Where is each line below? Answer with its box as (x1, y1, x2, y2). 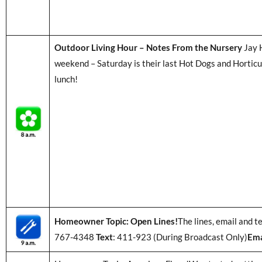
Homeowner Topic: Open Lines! (54, 215, 178, 226)
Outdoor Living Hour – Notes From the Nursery (54, 42, 242, 53)
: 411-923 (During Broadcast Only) (112, 231, 247, 242)
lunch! (54, 73, 81, 84)
